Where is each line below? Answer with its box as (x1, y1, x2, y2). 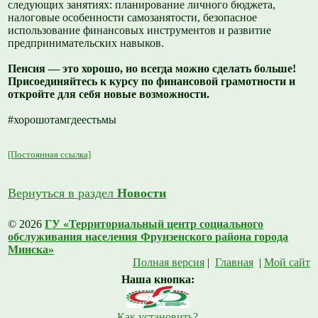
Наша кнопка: (121, 273, 194, 286)
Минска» (8, 243, 55, 256)
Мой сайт (263, 256, 310, 268)
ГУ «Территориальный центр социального (45, 217, 264, 230)
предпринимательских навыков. (8, 37, 165, 50)
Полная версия (132, 256, 204, 268)
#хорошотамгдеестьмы (8, 114, 117, 126)
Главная (214, 256, 253, 268)
